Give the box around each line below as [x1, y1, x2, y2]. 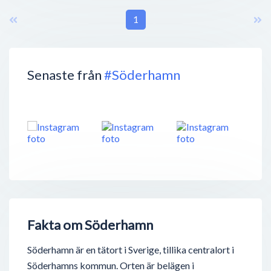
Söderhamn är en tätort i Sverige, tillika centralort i [27, 244, 234, 256]
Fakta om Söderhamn [27, 217, 153, 233]
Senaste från [27, 66, 104, 83]
